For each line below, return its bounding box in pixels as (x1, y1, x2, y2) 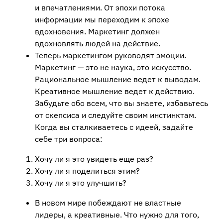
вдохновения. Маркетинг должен (35, 26, 160, 37)
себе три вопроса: (35, 134, 103, 144)
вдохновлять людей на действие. (35, 38, 160, 49)
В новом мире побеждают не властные (35, 198, 181, 208)
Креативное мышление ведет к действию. (35, 86, 195, 97)
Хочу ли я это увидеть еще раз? (35, 154, 153, 164)
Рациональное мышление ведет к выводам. (35, 74, 201, 85)
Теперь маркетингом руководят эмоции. (35, 50, 186, 61)
